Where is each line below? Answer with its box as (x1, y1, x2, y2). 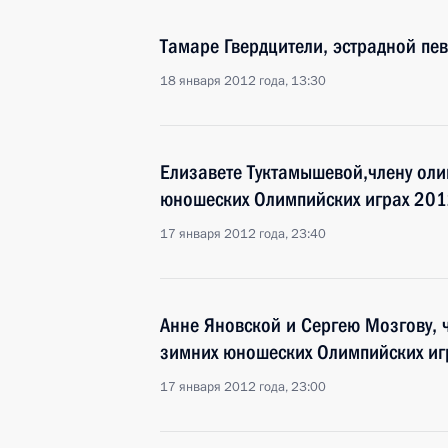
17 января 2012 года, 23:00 (160, 378, 326, 396)
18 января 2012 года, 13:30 (160, 72, 326, 90)
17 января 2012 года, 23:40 (160, 225, 326, 243)
